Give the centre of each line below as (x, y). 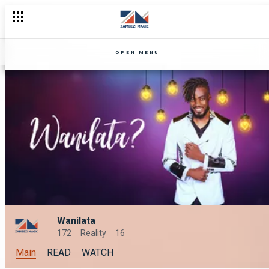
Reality (93, 233)
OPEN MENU (137, 52)
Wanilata (76, 221)
